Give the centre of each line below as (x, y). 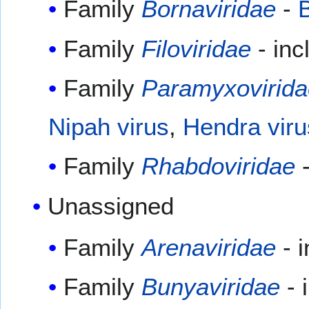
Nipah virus (108, 126)
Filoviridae (196, 48)
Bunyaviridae (210, 287)
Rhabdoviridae (218, 166)
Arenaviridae (208, 247)
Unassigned (111, 206)
